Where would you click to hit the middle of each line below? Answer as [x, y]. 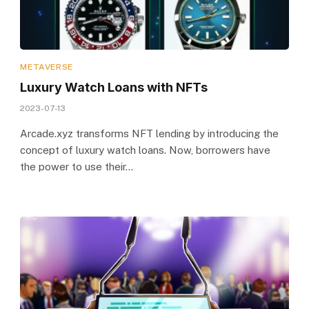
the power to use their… [77, 166]
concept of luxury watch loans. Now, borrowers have [146, 150]
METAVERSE [47, 67]
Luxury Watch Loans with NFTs [114, 87]
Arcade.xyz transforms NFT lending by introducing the [150, 133]
